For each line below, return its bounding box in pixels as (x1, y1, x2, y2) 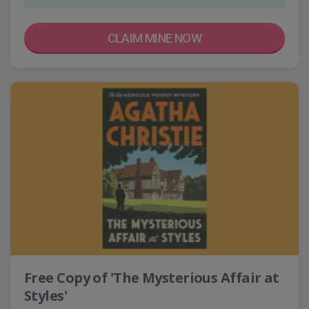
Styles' (24, 286, 68, 305)
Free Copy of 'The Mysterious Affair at (24, 268, 279, 287)
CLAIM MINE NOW (107, 31, 202, 46)
